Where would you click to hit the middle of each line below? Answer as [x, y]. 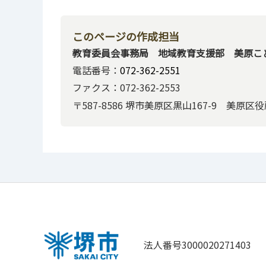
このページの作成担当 [126, 36]
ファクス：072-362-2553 [126, 88]
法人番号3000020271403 [197, 245]
